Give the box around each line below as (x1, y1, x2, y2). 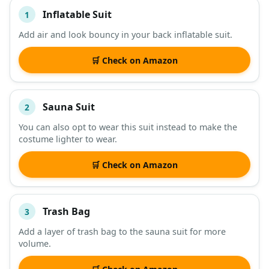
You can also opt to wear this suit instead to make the (19, 121, 237, 133)
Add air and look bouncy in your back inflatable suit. (19, 29, 232, 41)
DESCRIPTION (27, 43, 77, 52)
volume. (19, 238, 51, 250)
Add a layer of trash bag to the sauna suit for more (19, 226, 226, 238)
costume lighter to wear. (19, 133, 117, 145)
